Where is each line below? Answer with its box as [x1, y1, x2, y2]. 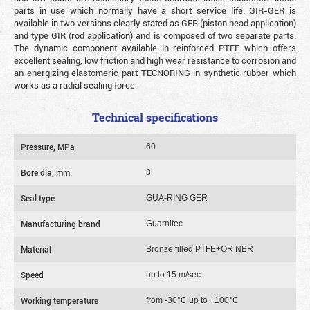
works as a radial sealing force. [14, 79, 137, 91]
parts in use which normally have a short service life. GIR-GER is [14, 4, 296, 17]
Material [21, 244, 51, 255]
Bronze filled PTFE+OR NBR [146, 244, 253, 254]
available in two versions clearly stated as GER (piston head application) [14, 17, 296, 29]
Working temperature [21, 295, 98, 306]
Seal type [21, 192, 55, 203]
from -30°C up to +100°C [146, 295, 239, 305]
